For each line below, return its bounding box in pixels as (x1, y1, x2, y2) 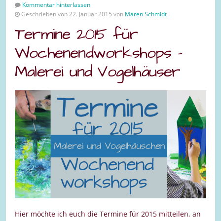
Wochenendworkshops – (15, 41, 183, 64)
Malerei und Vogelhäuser (15, 60, 181, 83)
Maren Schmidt (125, 10, 167, 18)
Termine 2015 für (15, 23, 138, 45)
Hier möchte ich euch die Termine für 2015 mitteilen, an (15, 209, 201, 219)
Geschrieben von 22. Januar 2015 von (20, 10, 125, 18)
